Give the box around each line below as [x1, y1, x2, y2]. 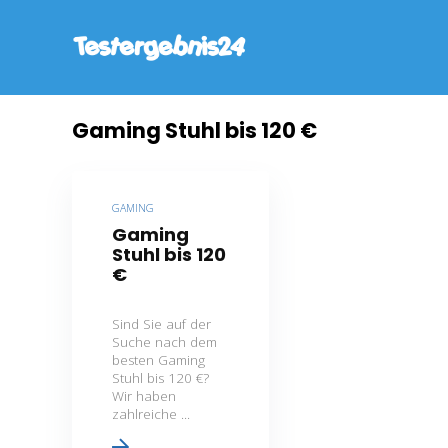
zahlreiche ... [112, 405, 191, 423]
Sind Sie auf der [112, 315, 212, 333]
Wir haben [112, 387, 177, 405]
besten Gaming [112, 351, 206, 369]
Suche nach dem [112, 333, 218, 351]
